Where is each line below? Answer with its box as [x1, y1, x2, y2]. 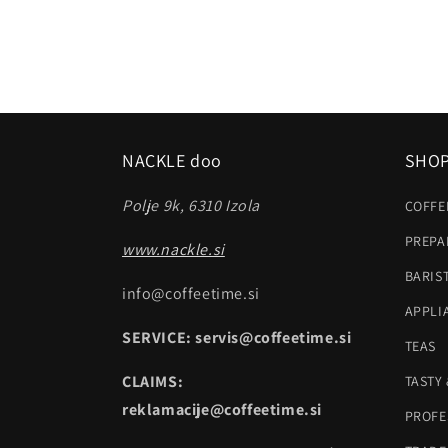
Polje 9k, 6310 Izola [122, 195, 260, 216]
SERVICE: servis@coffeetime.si [122, 327, 352, 348]
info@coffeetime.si [122, 283, 260, 304]
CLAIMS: [122, 371, 184, 392]
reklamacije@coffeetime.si [122, 399, 323, 420]
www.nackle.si [122, 239, 225, 260]
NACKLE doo [122, 149, 222, 172]
